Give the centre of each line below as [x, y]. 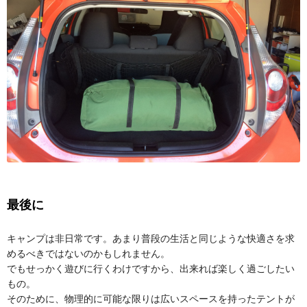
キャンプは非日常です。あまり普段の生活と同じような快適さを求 [151, 238]
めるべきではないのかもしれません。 [88, 253]
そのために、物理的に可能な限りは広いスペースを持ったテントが [151, 298]
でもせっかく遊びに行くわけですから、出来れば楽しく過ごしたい [151, 268]
